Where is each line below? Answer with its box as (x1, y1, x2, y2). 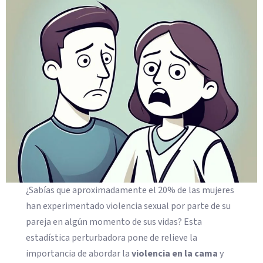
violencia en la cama (131, 247, 218, 261)
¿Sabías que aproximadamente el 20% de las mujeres (26, 184, 235, 197)
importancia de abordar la (26, 247, 132, 261)
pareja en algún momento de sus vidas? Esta (26, 215, 203, 229)
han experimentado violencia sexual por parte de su (26, 200, 231, 213)
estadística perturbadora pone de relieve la (26, 231, 198, 245)
